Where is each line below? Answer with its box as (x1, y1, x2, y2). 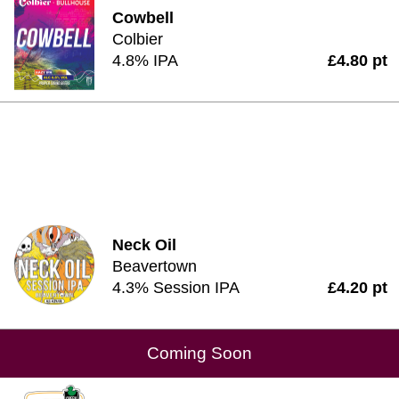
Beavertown (112, 257, 197, 275)
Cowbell (112, 9, 174, 27)
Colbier (112, 30, 163, 48)
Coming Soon (147, 344, 252, 362)
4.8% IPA (112, 52, 178, 69)
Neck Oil (112, 236, 176, 254)
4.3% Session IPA (112, 279, 240, 297)
